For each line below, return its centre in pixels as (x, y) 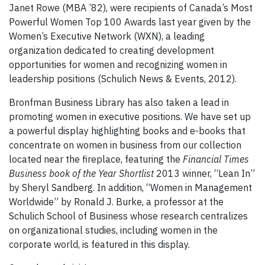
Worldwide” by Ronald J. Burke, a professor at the (116, 202)
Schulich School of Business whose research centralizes (128, 216)
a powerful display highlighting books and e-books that (127, 131)
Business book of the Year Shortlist (81, 174)
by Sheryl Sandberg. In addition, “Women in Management (130, 188)
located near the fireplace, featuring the (96, 159)
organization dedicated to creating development (112, 51)
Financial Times (216, 159)
